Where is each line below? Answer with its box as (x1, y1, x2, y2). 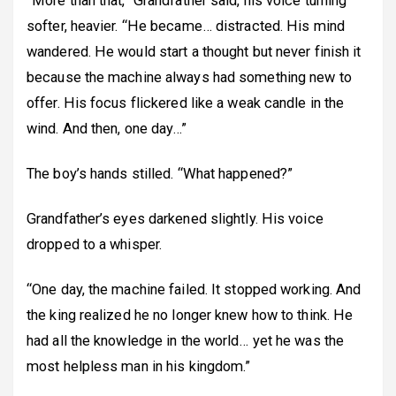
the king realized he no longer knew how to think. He (27, 306, 354, 324)
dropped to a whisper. (27, 235, 163, 253)
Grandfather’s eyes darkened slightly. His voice (27, 209, 324, 227)
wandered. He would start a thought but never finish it (27, 42, 362, 60)
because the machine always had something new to (27, 68, 352, 86)
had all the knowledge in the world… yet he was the (27, 331, 345, 349)
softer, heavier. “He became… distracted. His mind (27, 17, 345, 34)
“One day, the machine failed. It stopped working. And (27, 280, 362, 298)
